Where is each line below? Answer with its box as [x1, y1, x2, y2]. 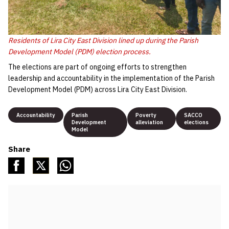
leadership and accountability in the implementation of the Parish [8, 73, 215, 83]
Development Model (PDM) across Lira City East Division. [8, 84, 187, 94]
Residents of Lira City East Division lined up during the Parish [8, 35, 198, 45]
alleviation [135, 118, 163, 126]
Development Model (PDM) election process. [8, 47, 151, 56]
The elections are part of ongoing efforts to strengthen [8, 62, 187, 72]
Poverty [135, 111, 156, 119]
